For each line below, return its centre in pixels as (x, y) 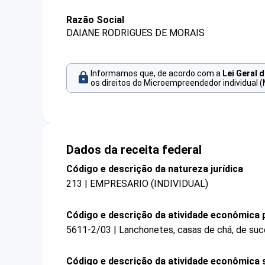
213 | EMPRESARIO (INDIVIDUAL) (137, 183)
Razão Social (95, 20)
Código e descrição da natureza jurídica (155, 169)
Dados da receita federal (134, 149)
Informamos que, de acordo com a (156, 74)
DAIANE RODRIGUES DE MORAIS (135, 33)
